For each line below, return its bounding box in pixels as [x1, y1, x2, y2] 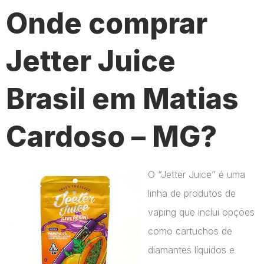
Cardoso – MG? [6, 118, 217, 154]
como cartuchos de [148, 225, 232, 237]
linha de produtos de [148, 187, 236, 199]
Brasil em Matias [6, 81, 239, 116]
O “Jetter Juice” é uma [148, 168, 245, 180]
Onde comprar [6, 5, 207, 41]
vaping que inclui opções [148, 206, 255, 218]
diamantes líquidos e [148, 243, 235, 256]
